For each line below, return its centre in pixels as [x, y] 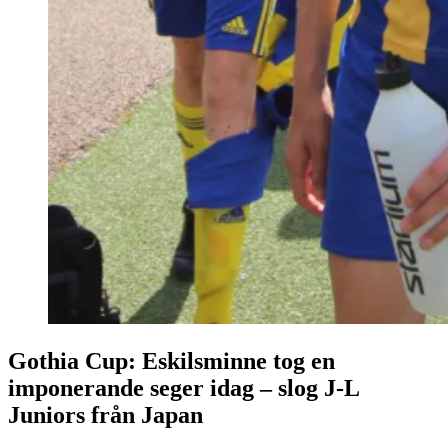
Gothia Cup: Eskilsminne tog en [171, 361]
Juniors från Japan [105, 415]
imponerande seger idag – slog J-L [183, 388]
